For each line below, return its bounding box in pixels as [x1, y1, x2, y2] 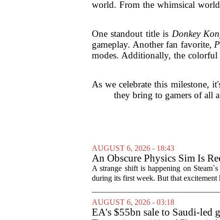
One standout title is [92, 28, 172, 39]
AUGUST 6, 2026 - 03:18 [92, 197, 174, 206]
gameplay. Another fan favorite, [92, 39, 215, 50]
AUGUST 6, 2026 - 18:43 [92, 143, 174, 152]
